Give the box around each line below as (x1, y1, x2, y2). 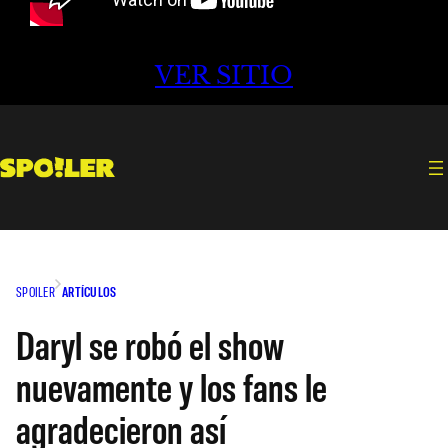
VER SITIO (155, 61, 293, 91)
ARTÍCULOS (61, 282, 117, 300)
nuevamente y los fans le (16, 361, 327, 410)
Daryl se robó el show (16, 319, 284, 368)
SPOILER (16, 282, 55, 300)
